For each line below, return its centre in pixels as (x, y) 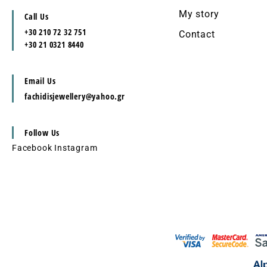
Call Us (37, 16)
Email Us (40, 81)
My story (199, 14)
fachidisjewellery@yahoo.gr (75, 96)
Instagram (76, 148)
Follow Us (42, 133)
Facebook (32, 148)
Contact (197, 34)
